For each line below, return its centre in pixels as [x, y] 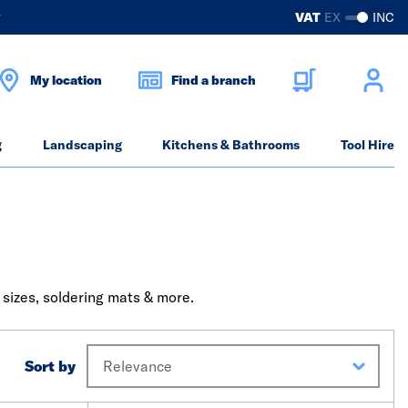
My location [66, 80]
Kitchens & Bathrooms [231, 145]
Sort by [51, 366]
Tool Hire [367, 145]
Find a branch [214, 80]
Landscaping [82, 145]
